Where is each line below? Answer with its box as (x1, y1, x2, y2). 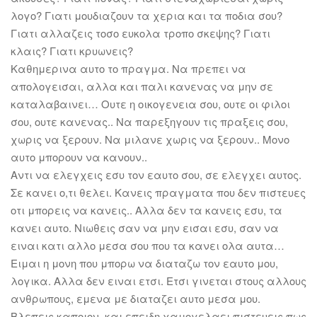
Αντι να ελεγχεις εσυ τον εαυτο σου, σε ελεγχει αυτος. (11, 167, 301, 183)
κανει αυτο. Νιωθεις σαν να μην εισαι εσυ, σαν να (11, 220, 279, 236)
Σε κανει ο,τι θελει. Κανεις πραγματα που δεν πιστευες (11, 185, 306, 200)
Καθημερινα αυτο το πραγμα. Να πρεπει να (11, 61, 246, 76)
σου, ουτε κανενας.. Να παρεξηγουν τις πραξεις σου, (11, 114, 288, 129)
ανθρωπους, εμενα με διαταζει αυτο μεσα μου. (11, 291, 260, 306)
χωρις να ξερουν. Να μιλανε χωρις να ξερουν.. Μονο (11, 132, 289, 147)
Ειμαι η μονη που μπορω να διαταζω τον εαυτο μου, (11, 255, 278, 271)
